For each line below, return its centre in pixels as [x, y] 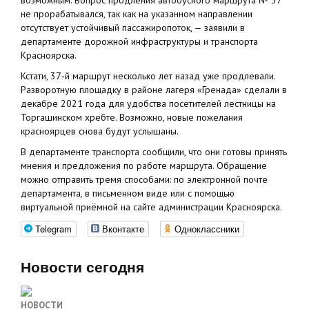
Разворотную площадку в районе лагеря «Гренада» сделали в [154, 90]
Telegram [53, 229]
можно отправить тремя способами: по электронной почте [144, 180]
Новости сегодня [82, 268]
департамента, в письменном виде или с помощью [128, 193]
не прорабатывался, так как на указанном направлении [137, 14]
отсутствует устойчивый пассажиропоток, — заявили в [133, 28]
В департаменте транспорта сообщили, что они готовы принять [154, 152]
